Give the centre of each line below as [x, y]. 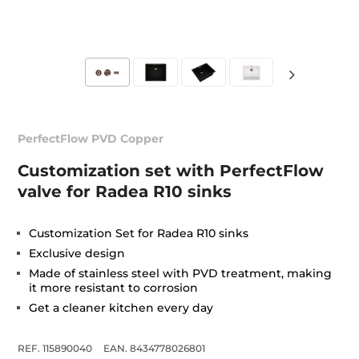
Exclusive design [77, 254]
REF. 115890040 [55, 349]
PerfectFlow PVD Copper [91, 139]
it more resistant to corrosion [114, 288]
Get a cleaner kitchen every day [121, 308]
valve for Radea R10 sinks [125, 192]
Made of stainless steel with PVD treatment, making [181, 274]
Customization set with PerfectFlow [171, 171]
